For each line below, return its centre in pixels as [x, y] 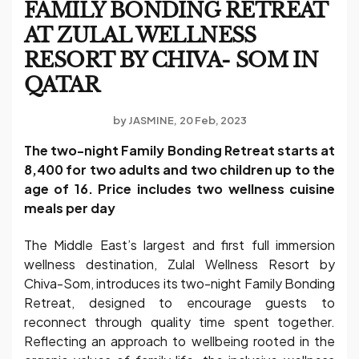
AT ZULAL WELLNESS [140, 35]
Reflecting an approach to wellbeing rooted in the [179, 341]
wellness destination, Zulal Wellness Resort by [179, 264]
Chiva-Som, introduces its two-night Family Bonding [179, 284]
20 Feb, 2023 [213, 120]
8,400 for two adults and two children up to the [179, 169]
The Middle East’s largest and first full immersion [179, 245]
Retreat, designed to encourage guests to [179, 303]
